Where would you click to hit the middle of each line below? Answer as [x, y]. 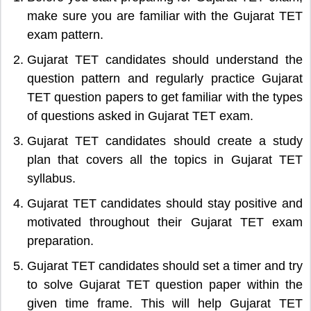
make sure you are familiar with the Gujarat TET [165, 16]
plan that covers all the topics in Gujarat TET [165, 159]
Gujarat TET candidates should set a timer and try [165, 266]
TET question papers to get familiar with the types [165, 97]
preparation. [60, 241]
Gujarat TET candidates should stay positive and [165, 203]
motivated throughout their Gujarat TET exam [165, 222]
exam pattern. [65, 34]
